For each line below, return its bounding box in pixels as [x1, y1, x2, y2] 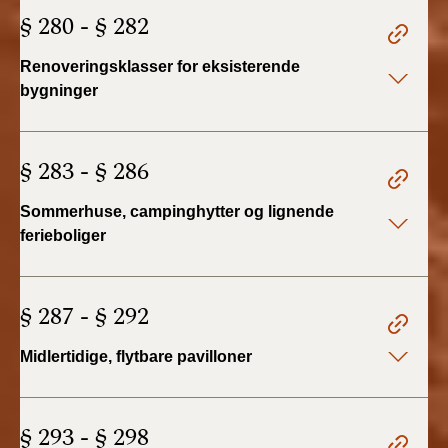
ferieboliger [20, 227, 106, 244]
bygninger [20, 82, 98, 99]
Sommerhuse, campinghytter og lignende [20, 203, 334, 220]
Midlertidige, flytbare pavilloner [20, 348, 252, 365]
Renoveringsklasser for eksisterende [20, 58, 300, 75]
